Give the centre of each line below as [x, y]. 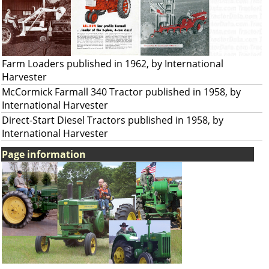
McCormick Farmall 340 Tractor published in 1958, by [121, 92]
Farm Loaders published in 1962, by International [113, 64]
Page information [44, 154]
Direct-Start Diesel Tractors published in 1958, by [113, 120]
